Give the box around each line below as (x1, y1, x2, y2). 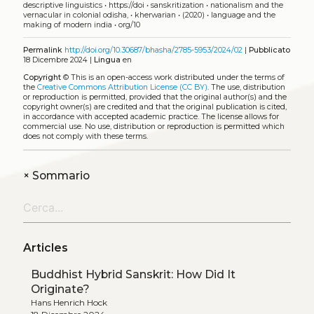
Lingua (93, 55, 121, 65)
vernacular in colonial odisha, (22, 10, 128, 20)
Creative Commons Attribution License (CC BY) (36, 82, 207, 92)
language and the (210, 10, 275, 20)
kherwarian (134, 10, 176, 20)
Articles (22, 240, 68, 254)
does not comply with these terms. (22, 131, 148, 141)
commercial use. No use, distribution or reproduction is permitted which (22, 121, 285, 131)
